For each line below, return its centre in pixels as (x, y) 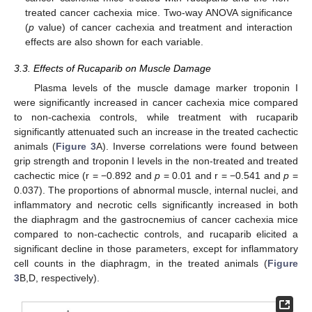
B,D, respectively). (60, 278)
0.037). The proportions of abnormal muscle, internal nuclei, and (156, 190)
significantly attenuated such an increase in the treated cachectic (156, 132)
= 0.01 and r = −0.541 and (222, 176)
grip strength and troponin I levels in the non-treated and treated (156, 161)
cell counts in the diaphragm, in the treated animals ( (141, 264)
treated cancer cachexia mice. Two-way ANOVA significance (159, 13)
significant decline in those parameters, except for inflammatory (156, 249)
